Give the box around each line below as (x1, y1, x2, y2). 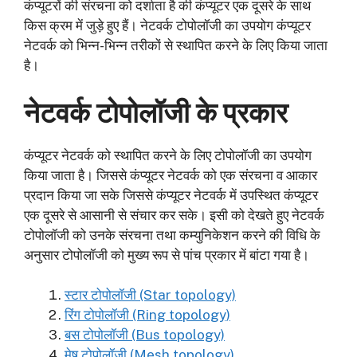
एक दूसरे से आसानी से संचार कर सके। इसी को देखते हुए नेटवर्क (24, 206, 324, 223)
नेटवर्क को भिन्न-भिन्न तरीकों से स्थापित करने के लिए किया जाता (24, 37, 328, 54)
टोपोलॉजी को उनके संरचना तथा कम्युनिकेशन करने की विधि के (24, 226, 320, 243)
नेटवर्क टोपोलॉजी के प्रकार (24, 96, 288, 129)
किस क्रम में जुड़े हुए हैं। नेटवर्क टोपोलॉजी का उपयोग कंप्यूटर (24, 18, 311, 34)
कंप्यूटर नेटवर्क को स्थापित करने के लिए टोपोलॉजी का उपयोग (24, 147, 312, 163)
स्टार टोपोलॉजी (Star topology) (65, 287, 236, 304)
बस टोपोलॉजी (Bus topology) (65, 327, 225, 343)
